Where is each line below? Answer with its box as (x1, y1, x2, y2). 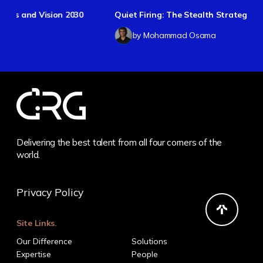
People (131, 248, 158, 259)
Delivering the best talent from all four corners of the (16, 136, 222, 148)
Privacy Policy (16, 185, 83, 198)
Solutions (131, 235, 167, 247)
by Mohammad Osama (54, 29, 138, 41)
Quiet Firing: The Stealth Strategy (36, 9, 173, 21)
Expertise (16, 248, 51, 259)
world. (16, 149, 41, 160)
